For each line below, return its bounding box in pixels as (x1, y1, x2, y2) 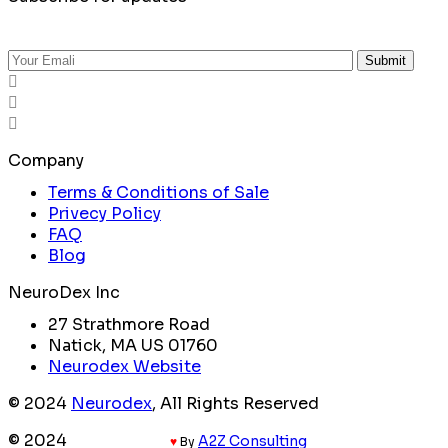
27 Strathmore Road (48, 314, 210, 336)
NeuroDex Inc (8, 282, 120, 304)
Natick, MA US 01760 (48, 335, 218, 357)
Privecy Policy (48, 203, 161, 225)
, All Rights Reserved (152, 393, 319, 415)
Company (8, 150, 84, 172)
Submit (365, 53, 406, 69)
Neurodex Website (48, 356, 201, 378)
